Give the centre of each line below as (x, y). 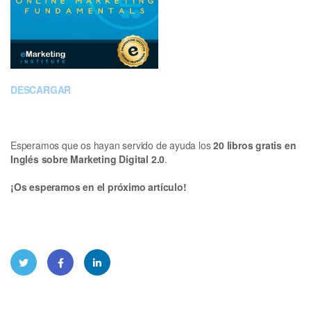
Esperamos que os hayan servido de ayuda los (112, 145)
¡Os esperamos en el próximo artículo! (99, 186)
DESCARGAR (41, 89)
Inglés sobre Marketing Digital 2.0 (88, 159)
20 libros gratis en (255, 145)
